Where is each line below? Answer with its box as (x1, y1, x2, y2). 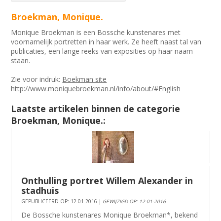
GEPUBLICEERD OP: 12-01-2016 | (21, 198, 103, 205)
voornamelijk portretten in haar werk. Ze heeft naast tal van (11, 37, 204, 47)
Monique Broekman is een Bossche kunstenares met (11, 28, 181, 37)
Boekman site (62, 74, 107, 84)
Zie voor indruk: (11, 74, 63, 84)
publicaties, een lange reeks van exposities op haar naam (11, 46, 193, 56)
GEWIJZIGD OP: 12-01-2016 (103, 198, 166, 205)
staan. (11, 56, 31, 66)
